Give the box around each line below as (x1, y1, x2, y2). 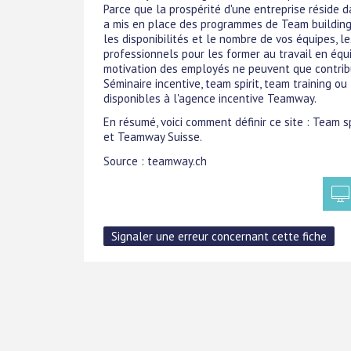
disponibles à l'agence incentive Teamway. (103, 91, 317, 106)
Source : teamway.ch (103, 153, 207, 168)
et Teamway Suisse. (103, 129, 202, 145)
